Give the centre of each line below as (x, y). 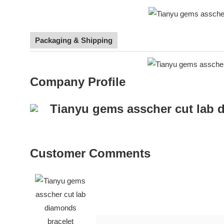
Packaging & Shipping (74, 40)
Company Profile (78, 81)
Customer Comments (90, 153)
